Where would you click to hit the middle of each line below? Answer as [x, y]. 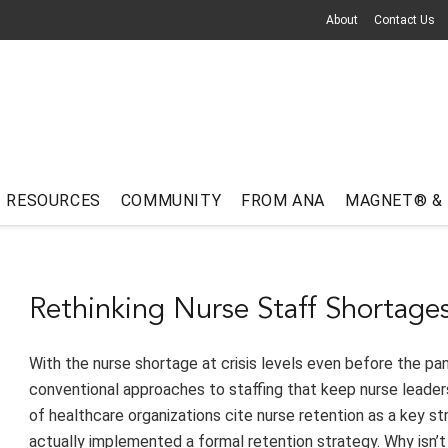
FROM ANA [283, 200]
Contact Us [404, 20]
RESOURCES [53, 200]
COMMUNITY [171, 200]
